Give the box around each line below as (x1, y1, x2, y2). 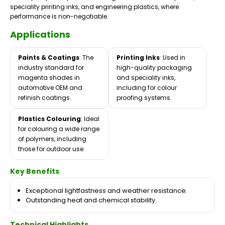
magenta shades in (18, 73, 80, 82)
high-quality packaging (116, 63, 192, 72)
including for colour (116, 83, 177, 92)
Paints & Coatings (18, 53, 79, 62)
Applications (10, 28, 70, 41)
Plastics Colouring (18, 115, 81, 124)
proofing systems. (116, 93, 172, 102)
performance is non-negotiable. (10, 12, 108, 21)
